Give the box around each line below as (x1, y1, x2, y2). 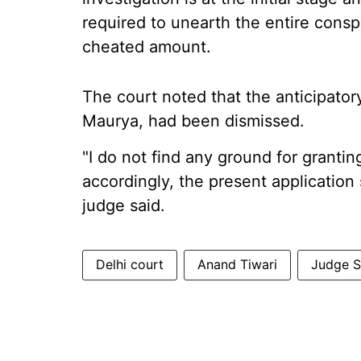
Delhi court (96, 256, 164, 272)
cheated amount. (82, 37, 211, 56)
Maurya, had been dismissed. (82, 111, 305, 131)
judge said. (82, 196, 165, 215)
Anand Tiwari (197, 256, 277, 272)
